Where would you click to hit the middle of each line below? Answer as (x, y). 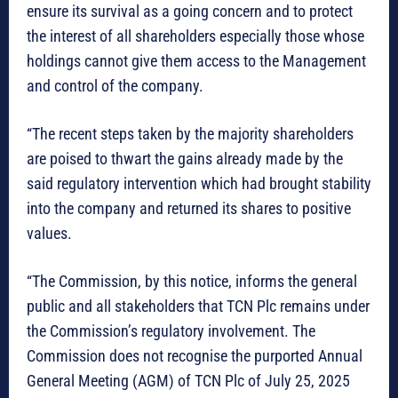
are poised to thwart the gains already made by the (185, 158)
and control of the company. (115, 85)
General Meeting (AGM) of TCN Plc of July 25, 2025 (188, 380)
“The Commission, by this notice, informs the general (192, 281)
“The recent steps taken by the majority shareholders (190, 133)
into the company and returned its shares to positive (189, 208)
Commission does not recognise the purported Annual (195, 355)
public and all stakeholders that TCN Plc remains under (198, 306)
